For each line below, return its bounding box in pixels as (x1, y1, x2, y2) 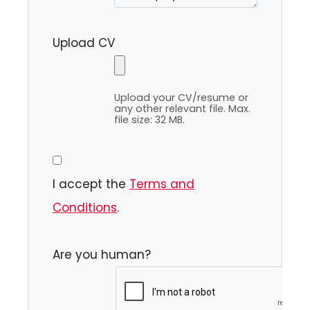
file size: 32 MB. (113, 112, 185, 127)
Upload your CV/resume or (113, 90, 248, 104)
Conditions (53, 199, 117, 216)
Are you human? (53, 246, 151, 263)
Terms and (129, 175, 194, 192)
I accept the (53, 175, 129, 192)
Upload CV (53, 35, 115, 52)
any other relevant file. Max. (113, 101, 250, 116)
